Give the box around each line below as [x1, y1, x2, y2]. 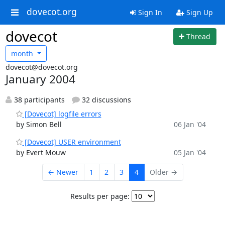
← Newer [48, 167, 78, 177]
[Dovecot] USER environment [22, 137, 121, 147]
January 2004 [5, 71, 75, 87]
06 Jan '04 [173, 120, 206, 129]
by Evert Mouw [16, 148, 66, 157]
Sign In [136, 8, 162, 17]
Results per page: [70, 191, 130, 201]
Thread [186, 32, 210, 42]
